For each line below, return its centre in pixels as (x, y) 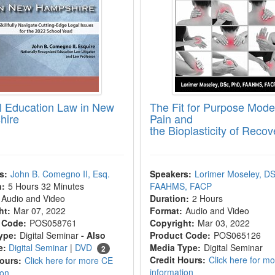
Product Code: (180, 235)
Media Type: (175, 247)
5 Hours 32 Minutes (46, 186)
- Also (94, 235)
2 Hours (207, 198)
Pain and (171, 118)
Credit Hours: (177, 260)
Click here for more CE (69, 261)
